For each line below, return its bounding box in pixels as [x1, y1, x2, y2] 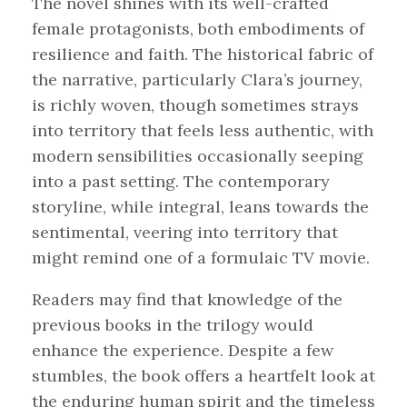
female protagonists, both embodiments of [32, 17, 364, 39]
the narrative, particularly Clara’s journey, [32, 68, 362, 90]
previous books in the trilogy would [32, 313, 313, 335]
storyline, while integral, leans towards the [32, 195, 369, 217]
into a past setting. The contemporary [32, 170, 330, 192]
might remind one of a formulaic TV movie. [32, 246, 370, 268]
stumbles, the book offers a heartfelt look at [32, 364, 375, 386]
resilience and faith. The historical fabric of [32, 43, 373, 65]
